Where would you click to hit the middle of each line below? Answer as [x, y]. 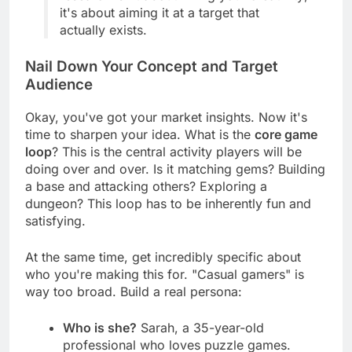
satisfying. [55, 235]
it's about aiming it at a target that [159, 27]
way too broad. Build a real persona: [134, 305]
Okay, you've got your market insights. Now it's [166, 131]
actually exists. [103, 44]
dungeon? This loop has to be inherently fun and [168, 217]
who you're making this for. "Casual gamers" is [165, 288]
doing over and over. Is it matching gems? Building [175, 183]
